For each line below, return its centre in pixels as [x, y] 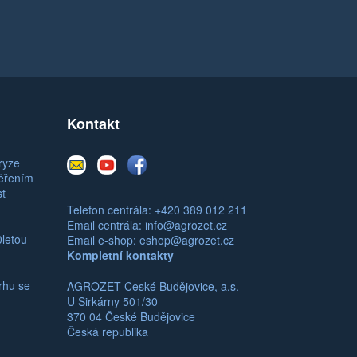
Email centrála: [106, 224]
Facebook [171, 160]
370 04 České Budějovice [131, 316]
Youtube [136, 160]
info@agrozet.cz [186, 224]
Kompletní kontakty [120, 255]
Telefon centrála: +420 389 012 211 [157, 209]
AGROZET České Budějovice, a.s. [153, 286]
